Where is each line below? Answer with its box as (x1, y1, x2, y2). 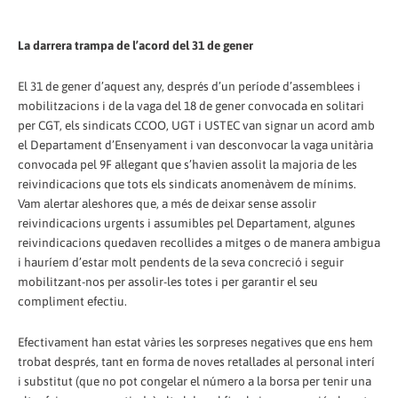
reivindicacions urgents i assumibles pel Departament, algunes (18, 215, 355, 230)
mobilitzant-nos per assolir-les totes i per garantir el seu (18, 274, 318, 289)
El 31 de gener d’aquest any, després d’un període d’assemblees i (18, 78, 361, 93)
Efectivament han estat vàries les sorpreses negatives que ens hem (18, 334, 373, 349)
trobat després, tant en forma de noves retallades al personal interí (18, 354, 375, 369)
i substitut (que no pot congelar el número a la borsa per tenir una (18, 373, 371, 388)
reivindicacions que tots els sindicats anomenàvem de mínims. (18, 176, 356, 191)
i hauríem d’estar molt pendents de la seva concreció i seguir (18, 254, 344, 269)
